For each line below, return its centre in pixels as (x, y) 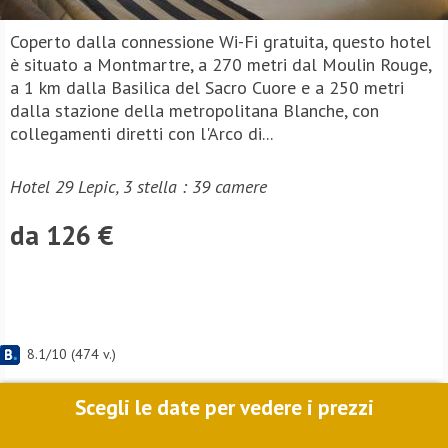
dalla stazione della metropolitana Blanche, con (194, 110)
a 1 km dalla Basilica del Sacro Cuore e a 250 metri (207, 87)
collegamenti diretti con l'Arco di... (141, 133)
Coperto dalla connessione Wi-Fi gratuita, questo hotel (220, 41)
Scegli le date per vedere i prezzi (224, 407)
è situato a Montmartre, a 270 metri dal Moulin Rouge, (220, 64)
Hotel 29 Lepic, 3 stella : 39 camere (138, 186)
